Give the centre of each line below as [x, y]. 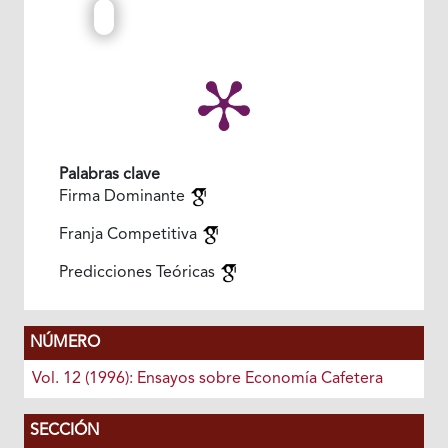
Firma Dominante [123, 196]
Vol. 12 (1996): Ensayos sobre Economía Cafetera [207, 378]
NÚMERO [64, 342]
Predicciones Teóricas [138, 272]
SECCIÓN [64, 430]
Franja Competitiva [129, 234]
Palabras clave [109, 174]
